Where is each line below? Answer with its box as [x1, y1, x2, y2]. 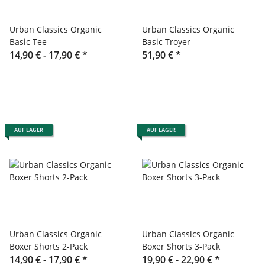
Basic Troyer [142, 35, 190, 47]
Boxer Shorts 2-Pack [9, 240, 88, 252]
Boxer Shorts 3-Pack [142, 240, 220, 252]
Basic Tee [9, 35, 47, 47]
